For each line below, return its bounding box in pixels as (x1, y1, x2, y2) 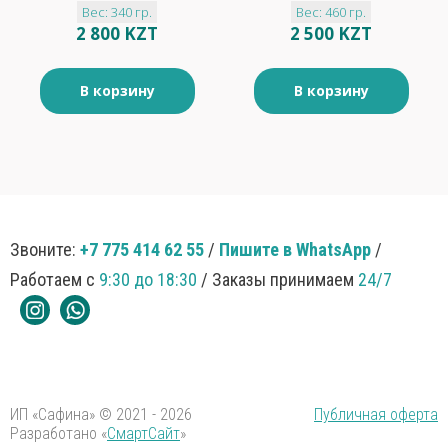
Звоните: (10, 239, 80, 260)
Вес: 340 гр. (82, 3, 152, 21)
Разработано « (10, 424, 107, 443)
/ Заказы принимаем (197, 269, 358, 290)
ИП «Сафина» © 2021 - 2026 (10, 405, 192, 424)
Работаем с (10, 269, 99, 290)
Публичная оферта (314, 405, 438, 424)
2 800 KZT (76, 22, 158, 45)
